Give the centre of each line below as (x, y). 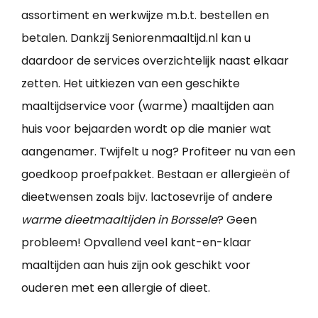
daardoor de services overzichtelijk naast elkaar (155, 60)
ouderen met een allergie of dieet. (116, 287)
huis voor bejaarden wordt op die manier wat (146, 128)
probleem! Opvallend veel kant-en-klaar (136, 242)
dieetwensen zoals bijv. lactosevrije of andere (147, 197)
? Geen (237, 219)
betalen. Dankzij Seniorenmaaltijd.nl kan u (136, 38)
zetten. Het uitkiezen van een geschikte (131, 83)
